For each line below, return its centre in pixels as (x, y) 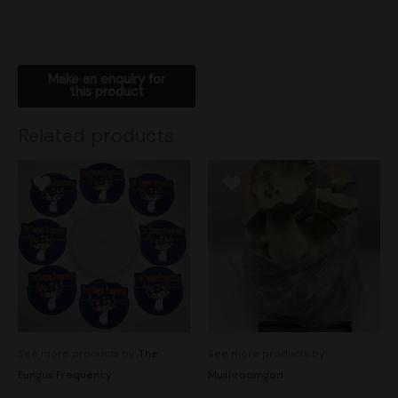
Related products (96, 135)
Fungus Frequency (64, 374)
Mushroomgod (246, 374)
